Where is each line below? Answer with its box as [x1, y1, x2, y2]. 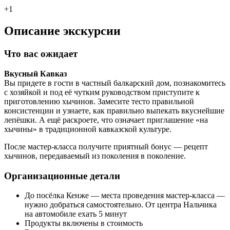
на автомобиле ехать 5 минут [25, 209, 127, 219]
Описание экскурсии [4, 24, 121, 38]
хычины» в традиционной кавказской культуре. [4, 124, 171, 133]
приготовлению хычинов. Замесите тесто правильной [4, 97, 194, 106]
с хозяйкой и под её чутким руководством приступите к [4, 87, 200, 97]
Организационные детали [4, 170, 120, 181]
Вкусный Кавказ [4, 69, 67, 78]
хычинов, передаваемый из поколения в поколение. [4, 151, 186, 160]
